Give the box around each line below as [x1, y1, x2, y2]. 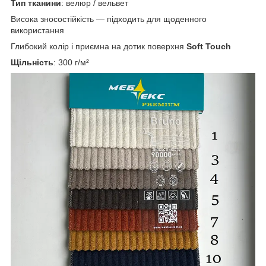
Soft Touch [186, 41, 231, 51]
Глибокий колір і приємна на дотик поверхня [11, 41, 186, 51]
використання [11, 25, 64, 35]
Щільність [11, 57, 53, 67]
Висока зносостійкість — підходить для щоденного [11, 14, 207, 24]
